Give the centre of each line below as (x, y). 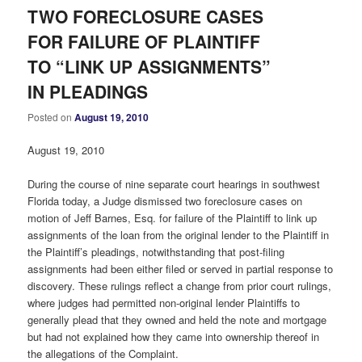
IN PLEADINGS (88, 92)
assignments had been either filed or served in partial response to (181, 268)
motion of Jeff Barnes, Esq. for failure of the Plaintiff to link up (173, 217)
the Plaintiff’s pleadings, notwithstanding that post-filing (156, 251)
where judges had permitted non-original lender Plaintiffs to (164, 302)
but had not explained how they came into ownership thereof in (174, 336)
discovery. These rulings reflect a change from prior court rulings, (180, 285)
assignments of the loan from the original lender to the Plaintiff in (179, 234)
